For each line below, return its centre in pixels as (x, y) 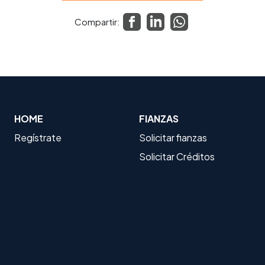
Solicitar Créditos (177, 156)
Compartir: (97, 21)
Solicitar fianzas (173, 137)
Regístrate (38, 137)
